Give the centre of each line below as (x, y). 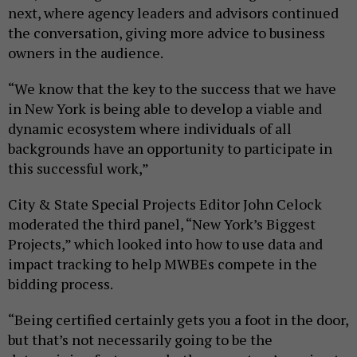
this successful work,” (78, 169)
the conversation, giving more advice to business (167, 33)
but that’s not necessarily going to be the (140, 340)
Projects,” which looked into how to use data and (165, 244)
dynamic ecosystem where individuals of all (150, 129)
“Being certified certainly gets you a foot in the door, (178, 320)
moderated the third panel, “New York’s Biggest (162, 224)
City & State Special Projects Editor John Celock (165, 204)
